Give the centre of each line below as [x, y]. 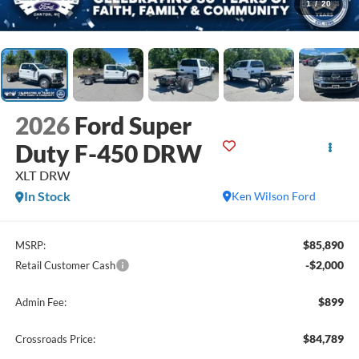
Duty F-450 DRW [108, 153]
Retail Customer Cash [65, 265]
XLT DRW [42, 175]
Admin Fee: [40, 302]
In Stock [47, 196]
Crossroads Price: [55, 339]
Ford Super [133, 125]
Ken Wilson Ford [274, 196]
